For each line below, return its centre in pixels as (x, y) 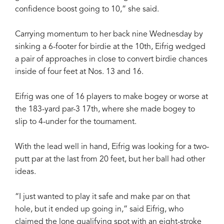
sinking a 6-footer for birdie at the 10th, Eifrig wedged (110, 47)
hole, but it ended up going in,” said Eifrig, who (99, 209)
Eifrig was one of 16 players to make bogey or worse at (111, 97)
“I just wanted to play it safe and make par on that (102, 197)
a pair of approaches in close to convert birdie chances (111, 59)
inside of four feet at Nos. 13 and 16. (79, 72)
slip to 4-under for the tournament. (76, 122)
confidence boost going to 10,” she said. (87, 9)
